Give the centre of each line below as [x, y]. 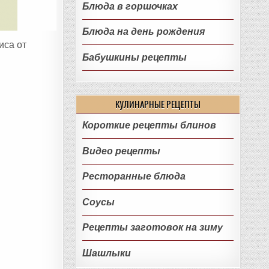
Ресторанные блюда [134, 177]
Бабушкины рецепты [134, 57]
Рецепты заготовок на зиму [152, 228]
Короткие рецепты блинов [149, 125]
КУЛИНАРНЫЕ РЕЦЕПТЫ [158, 104]
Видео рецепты [121, 151]
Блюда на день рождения [143, 32]
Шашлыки [106, 253]
